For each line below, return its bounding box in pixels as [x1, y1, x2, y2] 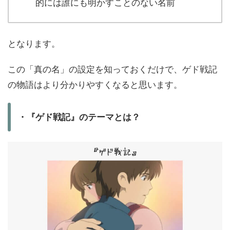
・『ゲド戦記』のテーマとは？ [18, 111, 140, 122]
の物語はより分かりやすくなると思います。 [8, 79, 182, 90]
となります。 [8, 38, 60, 49]
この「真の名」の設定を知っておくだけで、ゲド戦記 [8, 64, 217, 74]
